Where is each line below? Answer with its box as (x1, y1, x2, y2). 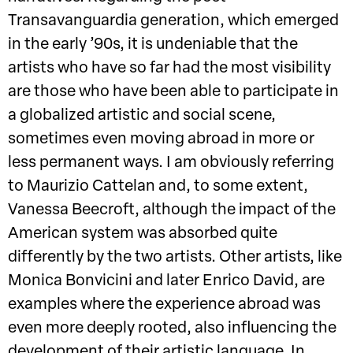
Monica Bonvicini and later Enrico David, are (8, 273, 325, 290)
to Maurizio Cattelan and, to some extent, (8, 179, 308, 195)
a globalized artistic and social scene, (8, 108, 276, 124)
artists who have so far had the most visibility (8, 61, 331, 77)
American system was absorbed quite (8, 226, 277, 243)
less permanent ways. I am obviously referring (8, 155, 334, 172)
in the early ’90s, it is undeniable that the (8, 37, 298, 54)
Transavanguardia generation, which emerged (8, 13, 339, 30)
